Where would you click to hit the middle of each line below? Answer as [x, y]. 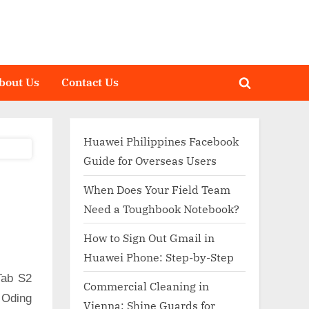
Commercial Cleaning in [146, 286]
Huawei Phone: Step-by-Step [159, 257]
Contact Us [90, 82]
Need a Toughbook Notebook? [163, 209]
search [262, 110]
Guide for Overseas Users [150, 161]
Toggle [261, 91]
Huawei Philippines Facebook [161, 141]
